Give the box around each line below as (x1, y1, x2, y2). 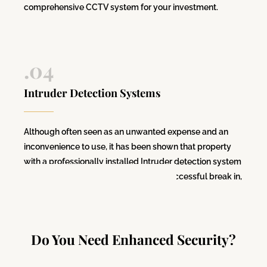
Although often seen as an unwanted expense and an (24, 127, 228, 137)
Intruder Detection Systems (24, 85, 160, 101)
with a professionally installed (24, 157, 141, 167)
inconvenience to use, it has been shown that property (24, 142, 231, 152)
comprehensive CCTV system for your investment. (24, 2, 218, 13)
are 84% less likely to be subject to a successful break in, (24, 172, 242, 182)
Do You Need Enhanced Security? (31, 230, 236, 249)
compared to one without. (24, 187, 123, 197)
